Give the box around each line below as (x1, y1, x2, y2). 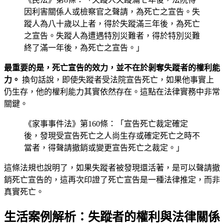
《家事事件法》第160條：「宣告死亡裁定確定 (24, 119, 188, 128)
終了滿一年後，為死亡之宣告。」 (24, 43, 144, 52)
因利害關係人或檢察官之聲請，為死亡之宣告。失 (24, 7, 200, 16)
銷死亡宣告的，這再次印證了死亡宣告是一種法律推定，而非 (4, 175, 220, 184)
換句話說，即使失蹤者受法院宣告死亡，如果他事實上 (20, 75, 214, 84)
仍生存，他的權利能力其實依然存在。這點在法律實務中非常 (4, 87, 220, 96)
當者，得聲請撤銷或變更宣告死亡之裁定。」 (24, 143, 184, 152)
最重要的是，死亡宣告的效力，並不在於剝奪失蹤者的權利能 (4, 63, 220, 72)
